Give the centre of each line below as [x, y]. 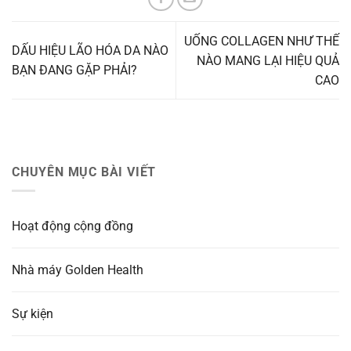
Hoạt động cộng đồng [72, 226]
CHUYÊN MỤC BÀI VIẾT [84, 172]
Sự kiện [33, 314]
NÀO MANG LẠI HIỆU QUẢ [268, 60]
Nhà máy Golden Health [78, 270]
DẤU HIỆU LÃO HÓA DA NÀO [90, 51]
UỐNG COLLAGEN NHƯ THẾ [262, 41]
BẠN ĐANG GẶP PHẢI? [74, 71]
